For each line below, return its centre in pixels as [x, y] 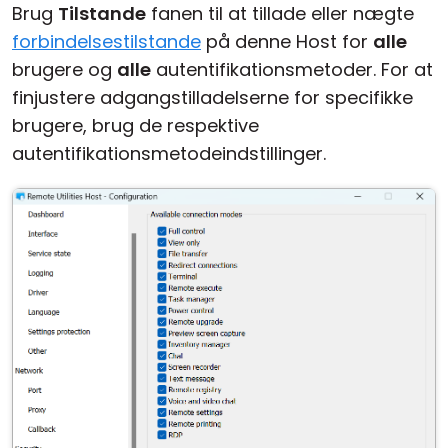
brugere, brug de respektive [135, 126]
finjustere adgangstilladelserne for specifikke [212, 98]
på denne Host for [287, 42]
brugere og [64, 70]
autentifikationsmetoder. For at [292, 70]
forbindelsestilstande [106, 42]
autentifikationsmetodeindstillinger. [169, 154]
